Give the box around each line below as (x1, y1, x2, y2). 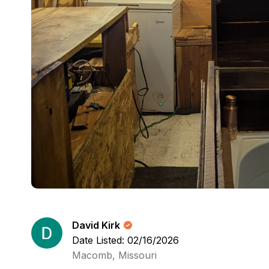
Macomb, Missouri (72, 249, 157, 261)
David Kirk (72, 219, 120, 231)
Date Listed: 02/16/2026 (72, 234, 179, 246)
